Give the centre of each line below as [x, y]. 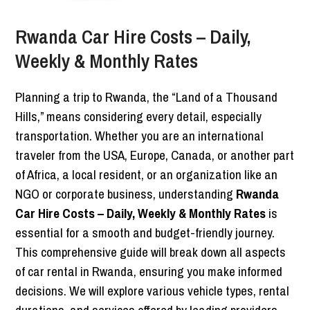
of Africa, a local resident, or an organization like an [147, 175]
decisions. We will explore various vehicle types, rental [153, 291]
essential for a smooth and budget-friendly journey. [145, 233]
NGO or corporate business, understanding [126, 194]
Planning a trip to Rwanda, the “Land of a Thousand [147, 97]
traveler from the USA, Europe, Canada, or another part [155, 155]
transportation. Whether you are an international [140, 136]
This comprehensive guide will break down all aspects [151, 252]
